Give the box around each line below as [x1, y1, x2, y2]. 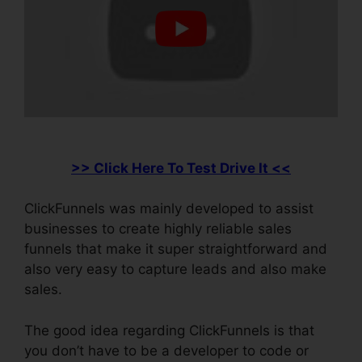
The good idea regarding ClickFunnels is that [24, 322, 314, 339]
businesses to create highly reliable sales [24, 221, 292, 238]
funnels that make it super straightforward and [24, 241, 327, 258]
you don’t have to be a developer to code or [24, 342, 309, 359]
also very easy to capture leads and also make [24, 261, 326, 278]
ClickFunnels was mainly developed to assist [24, 200, 314, 217]
